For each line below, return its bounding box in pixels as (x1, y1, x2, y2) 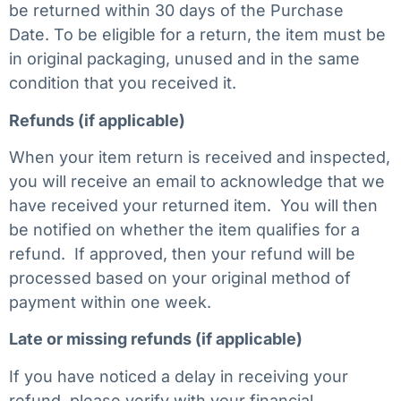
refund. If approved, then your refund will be (9, 244, 355, 264)
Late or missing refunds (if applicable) (9, 329, 303, 349)
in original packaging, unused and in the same (9, 49, 360, 69)
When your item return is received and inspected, (9, 148, 390, 167)
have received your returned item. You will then (9, 196, 378, 216)
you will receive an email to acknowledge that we (9, 172, 385, 192)
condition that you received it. (9, 73, 236, 93)
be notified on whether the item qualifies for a (9, 220, 360, 240)
